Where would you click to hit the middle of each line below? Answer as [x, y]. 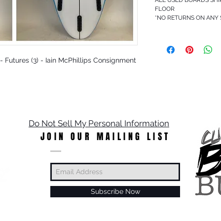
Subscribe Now [115, 191]
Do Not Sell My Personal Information [99, 123]
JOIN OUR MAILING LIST [106, 136]
